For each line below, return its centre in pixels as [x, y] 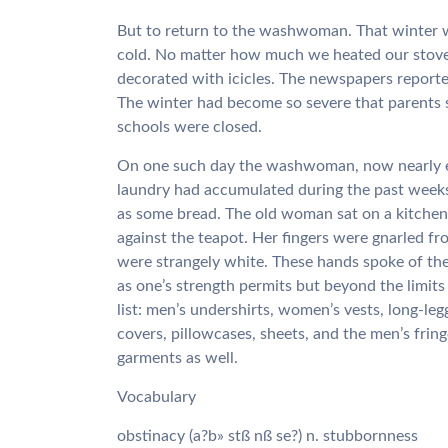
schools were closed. [189, 127]
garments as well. [177, 358]
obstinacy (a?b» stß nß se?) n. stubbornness [267, 436]
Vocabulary [156, 397]
